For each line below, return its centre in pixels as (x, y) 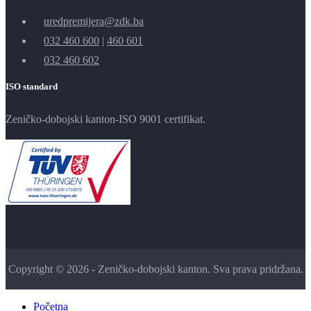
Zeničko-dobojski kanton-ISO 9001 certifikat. (106, 119)
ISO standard (32, 87)
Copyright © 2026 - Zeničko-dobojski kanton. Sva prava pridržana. (155, 269)
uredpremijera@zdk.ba (94, 22)
